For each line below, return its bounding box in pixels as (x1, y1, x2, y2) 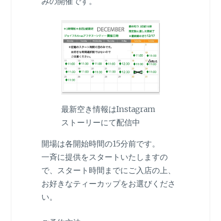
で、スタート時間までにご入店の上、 (41, 165, 176, 175)
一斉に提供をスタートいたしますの (41, 151, 168, 162)
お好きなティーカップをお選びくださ (41, 178, 176, 188)
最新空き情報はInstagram (61, 104, 155, 114)
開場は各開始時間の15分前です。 (41, 138, 160, 148)
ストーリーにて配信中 (61, 117, 140, 127)
